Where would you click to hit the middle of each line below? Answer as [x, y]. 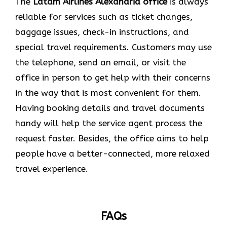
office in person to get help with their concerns [113, 78]
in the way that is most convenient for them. [108, 93]
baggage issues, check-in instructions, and [102, 32]
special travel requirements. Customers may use [113, 47]
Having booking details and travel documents [110, 108]
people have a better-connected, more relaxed [112, 154]
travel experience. [52, 169]
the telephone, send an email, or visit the [101, 63]
